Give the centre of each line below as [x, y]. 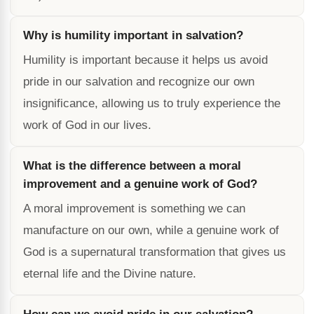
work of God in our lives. [87, 125]
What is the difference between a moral [132, 166]
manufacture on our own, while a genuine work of [151, 230]
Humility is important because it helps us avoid [145, 60]
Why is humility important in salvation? [133, 35]
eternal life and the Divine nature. [110, 274]
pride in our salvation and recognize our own [139, 82]
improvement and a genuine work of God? [140, 184]
